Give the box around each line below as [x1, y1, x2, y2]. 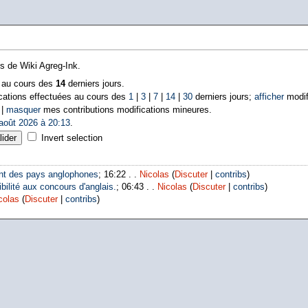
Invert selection [41, 133, 102, 143]
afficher [254, 91, 284, 102]
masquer [5, 104, 41, 115]
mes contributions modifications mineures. [40, 104, 212, 115]
